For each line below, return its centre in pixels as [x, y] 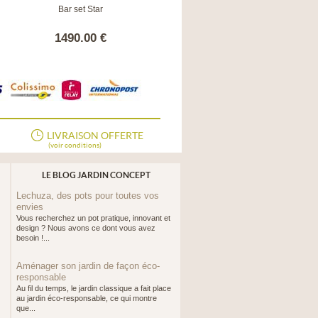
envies [30, 207]
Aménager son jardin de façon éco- [88, 266]
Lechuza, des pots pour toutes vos [88, 196]
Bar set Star [81, 10]
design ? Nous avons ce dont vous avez [86, 228]
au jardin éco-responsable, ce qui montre [87, 298]
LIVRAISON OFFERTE [95, 136]
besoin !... [33, 238]
